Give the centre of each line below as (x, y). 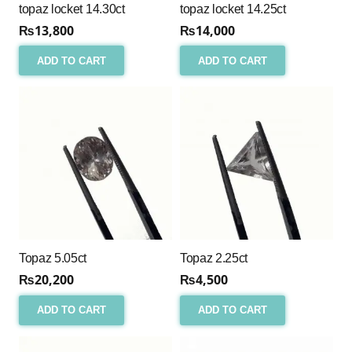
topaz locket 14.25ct (233, 9)
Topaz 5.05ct (53, 258)
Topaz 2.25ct (214, 258)
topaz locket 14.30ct (72, 9)
